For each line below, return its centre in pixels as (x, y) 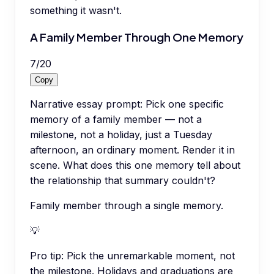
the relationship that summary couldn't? (123, 180)
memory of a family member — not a (116, 119)
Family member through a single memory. (127, 205)
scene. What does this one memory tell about (135, 165)
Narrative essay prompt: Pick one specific (127, 104)
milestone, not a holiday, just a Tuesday (121, 134)
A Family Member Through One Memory (137, 37)
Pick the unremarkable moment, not (151, 255)
